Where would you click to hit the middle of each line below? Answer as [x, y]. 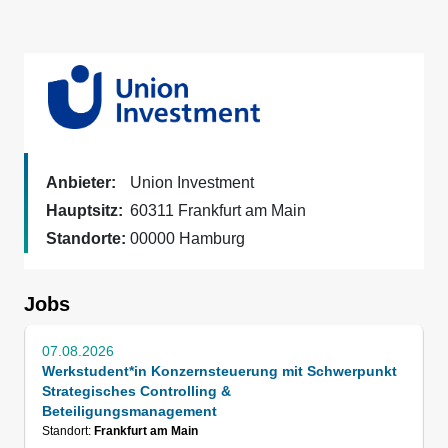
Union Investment [192, 182]
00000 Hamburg [187, 238]
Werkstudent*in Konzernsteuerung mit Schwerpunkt [219, 371]
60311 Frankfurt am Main [218, 210]
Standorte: [86, 238]
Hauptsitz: [84, 210]
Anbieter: [81, 182]
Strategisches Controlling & [136, 391]
